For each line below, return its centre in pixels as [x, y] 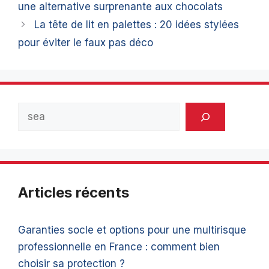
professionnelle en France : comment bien [119, 247]
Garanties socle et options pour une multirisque [132, 230]
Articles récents [74, 193]
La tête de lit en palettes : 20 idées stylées [137, 25]
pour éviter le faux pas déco [86, 43]
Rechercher [45, 111]
